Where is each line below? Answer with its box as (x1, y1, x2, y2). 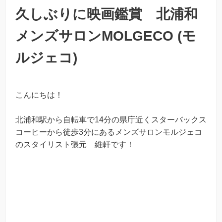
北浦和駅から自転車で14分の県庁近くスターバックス (15, 115, 207, 124)
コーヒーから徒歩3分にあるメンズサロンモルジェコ (15, 128, 202, 137)
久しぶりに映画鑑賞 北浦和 (15, 6, 198, 22)
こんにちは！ (15, 90, 63, 99)
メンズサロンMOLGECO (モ (15, 28, 196, 44)
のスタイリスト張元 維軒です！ (15, 140, 134, 149)
